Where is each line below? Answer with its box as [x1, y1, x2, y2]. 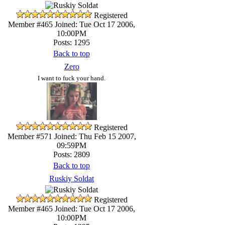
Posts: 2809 [53, 150, 90, 159]
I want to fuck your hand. [38, 74, 105, 82]
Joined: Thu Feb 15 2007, [52, 132, 136, 141]
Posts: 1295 [53, 38, 90, 47]
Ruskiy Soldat [49, 174, 94, 183]
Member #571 [7, 132, 52, 141]
